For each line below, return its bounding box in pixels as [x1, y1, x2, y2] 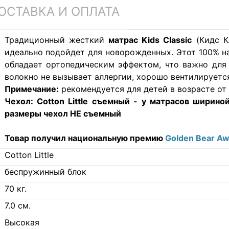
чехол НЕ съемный [41, 108, 121, 119]
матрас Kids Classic [108, 34, 192, 45]
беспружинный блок [4, 166, 86, 177]
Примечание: [4, 83, 59, 94]
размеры [4, 108, 41, 119]
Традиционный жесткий [4, 34, 109, 45]
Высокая [4, 217, 39, 227]
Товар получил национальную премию [4, 132, 165, 143]
